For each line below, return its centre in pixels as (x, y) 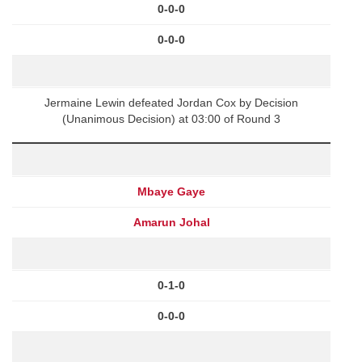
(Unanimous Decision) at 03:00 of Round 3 (171, 118)
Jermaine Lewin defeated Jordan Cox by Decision (171, 102)
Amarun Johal (171, 222)
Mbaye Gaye (171, 191)
